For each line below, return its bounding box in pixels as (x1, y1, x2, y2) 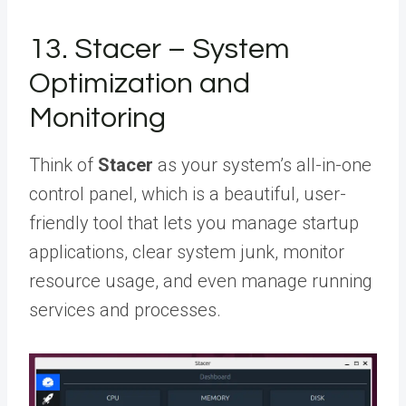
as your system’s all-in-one (153, 153, 372, 176)
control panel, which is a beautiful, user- (29, 182, 346, 205)
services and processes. (29, 298, 221, 321)
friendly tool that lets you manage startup (29, 211, 359, 234)
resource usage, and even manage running (29, 269, 372, 292)
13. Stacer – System (29, 34, 290, 64)
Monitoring (29, 102, 166, 133)
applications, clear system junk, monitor (29, 240, 344, 263)
